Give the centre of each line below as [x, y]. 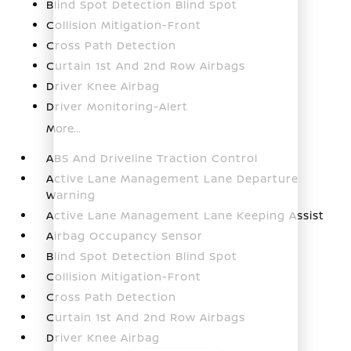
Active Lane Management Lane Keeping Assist [186, 215]
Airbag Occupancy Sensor [125, 235]
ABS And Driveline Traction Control [152, 157]
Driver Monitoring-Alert [118, 106]
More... [64, 128]
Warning [71, 194]
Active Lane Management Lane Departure [173, 178]
